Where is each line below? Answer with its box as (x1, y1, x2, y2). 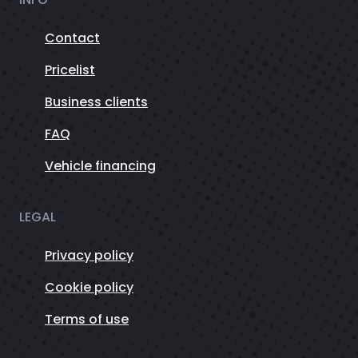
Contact (45, 29, 100, 48)
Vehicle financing (45, 157, 156, 176)
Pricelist (45, 61, 95, 80)
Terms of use (45, 310, 129, 329)
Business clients (45, 93, 148, 112)
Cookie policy (45, 278, 133, 297)
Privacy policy (45, 246, 133, 265)
